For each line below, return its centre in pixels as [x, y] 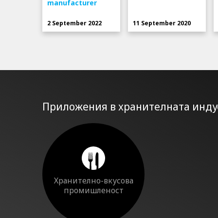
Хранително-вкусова [93, 181]
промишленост [93, 191]
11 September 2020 [162, 23]
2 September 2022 [74, 23]
